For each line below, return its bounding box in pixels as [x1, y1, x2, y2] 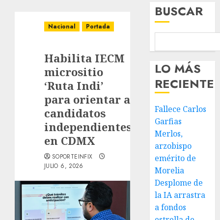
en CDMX [44, 133, 95, 148]
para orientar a [44, 92, 130, 107]
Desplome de [155, 177, 203, 188]
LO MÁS [155, 60, 201, 77]
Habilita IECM [44, 51, 125, 65]
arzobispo [155, 140, 192, 151]
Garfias [155, 116, 182, 127]
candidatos [44, 106, 106, 120]
